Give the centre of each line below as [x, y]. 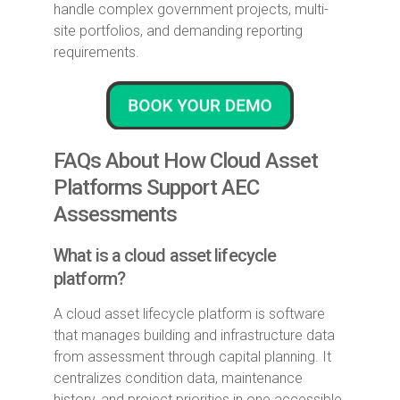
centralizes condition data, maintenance [178, 378]
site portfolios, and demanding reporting [178, 30]
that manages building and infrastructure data [194, 335]
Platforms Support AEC [156, 187]
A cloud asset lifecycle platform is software [189, 313]
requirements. [96, 52]
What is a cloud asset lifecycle [165, 255]
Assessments [115, 214]
